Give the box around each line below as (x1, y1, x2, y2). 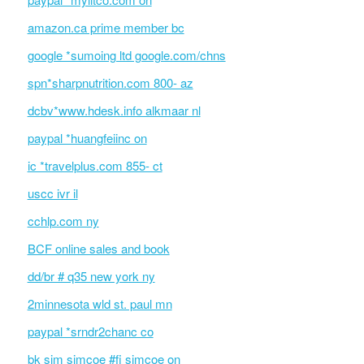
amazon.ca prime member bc (27, 19, 184, 36)
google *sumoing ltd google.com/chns (27, 46, 226, 63)
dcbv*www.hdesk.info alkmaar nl (27, 102, 201, 119)
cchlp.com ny (27, 212, 99, 229)
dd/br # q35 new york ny (27, 267, 155, 284)
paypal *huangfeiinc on (27, 129, 147, 146)
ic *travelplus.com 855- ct (27, 157, 162, 174)
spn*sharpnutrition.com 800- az (27, 74, 193, 91)
